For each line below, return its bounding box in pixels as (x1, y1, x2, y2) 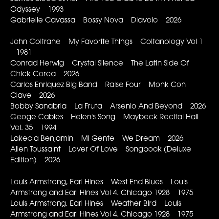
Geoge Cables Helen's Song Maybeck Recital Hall (10, 114, 199, 122)
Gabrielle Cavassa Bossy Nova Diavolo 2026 (10, 17, 182, 24)
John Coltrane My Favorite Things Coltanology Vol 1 (10, 39, 203, 46)
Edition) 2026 (10, 157, 61, 165)
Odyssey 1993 (10, 6, 64, 14)
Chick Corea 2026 (10, 71, 80, 79)
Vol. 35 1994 (10, 125, 57, 132)
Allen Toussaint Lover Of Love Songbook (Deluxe (10, 146, 192, 154)
